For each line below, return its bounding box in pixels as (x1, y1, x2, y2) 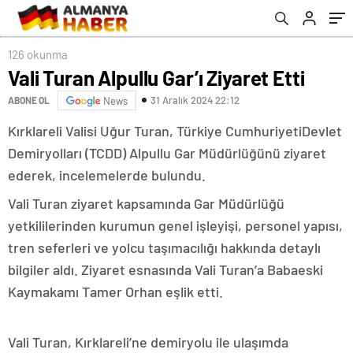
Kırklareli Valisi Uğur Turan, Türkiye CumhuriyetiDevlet (8, 121, 342, 139)
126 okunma (8, 46, 68, 61)
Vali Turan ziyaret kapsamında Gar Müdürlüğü (8, 194, 284, 212)
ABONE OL (8, 95, 50, 106)
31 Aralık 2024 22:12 (150, 94, 240, 107)
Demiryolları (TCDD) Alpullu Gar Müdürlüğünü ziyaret (8, 143, 326, 162)
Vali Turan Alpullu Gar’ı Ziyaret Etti (8, 65, 305, 90)
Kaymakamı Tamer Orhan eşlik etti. (8, 282, 223, 300)
